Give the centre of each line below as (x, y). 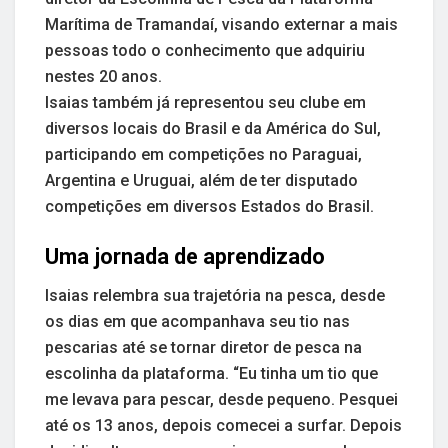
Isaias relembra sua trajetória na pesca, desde (215, 295)
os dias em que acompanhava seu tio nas (197, 321)
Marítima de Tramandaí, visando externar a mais (221, 25)
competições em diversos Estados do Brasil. (209, 207)
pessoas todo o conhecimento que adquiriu (205, 51)
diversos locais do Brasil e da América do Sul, (213, 129)
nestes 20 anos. (103, 77)
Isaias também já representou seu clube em (205, 103)
